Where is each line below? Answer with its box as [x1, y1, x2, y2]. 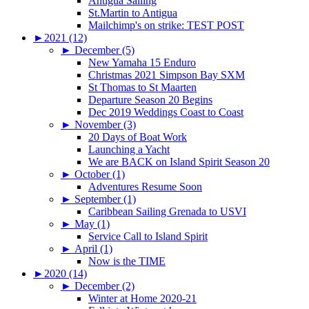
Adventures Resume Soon [88, 180, 202, 192]
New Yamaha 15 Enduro [88, 56, 196, 68]
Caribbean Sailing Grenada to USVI [88, 205, 246, 217]
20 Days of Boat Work [88, 130, 187, 143]
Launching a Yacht [88, 143, 170, 155]
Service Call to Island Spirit [88, 230, 208, 242]
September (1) [74, 192, 136, 205]
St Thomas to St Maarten [88, 81, 197, 93]
